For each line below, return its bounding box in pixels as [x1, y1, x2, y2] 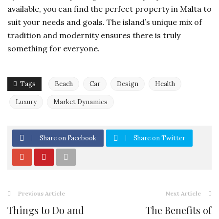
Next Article [166, 190, 201, 197]
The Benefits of [146, 203, 212, 217]
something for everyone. [7, 44, 100, 53]
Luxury [16, 98, 37, 106]
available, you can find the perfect [7, 4, 135, 14]
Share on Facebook [40, 134, 96, 142]
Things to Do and [7, 203, 84, 217]
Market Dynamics [53, 98, 108, 106]
